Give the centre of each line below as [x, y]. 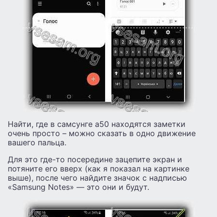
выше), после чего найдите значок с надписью [97, 178]
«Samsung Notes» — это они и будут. [78, 187]
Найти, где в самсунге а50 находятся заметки [97, 124]
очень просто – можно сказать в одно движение [102, 133]
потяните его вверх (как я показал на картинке [99, 169]
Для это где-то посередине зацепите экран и [95, 160]
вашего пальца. [37, 143]
